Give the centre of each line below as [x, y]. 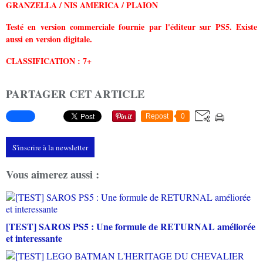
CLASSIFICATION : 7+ [49, 60]
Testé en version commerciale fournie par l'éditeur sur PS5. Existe [131, 26]
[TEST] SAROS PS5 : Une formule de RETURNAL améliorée [131, 226]
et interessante [34, 238]
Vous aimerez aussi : [53, 174]
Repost [157, 117]
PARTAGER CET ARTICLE [75, 93]
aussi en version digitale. [49, 39]
